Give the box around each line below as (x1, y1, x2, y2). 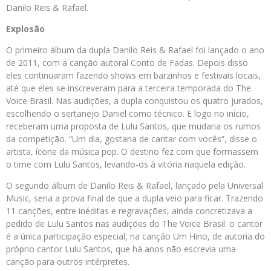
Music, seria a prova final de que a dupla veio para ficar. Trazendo (6, 192, 263, 204)
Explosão (6, 23, 45, 35)
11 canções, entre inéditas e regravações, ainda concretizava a (6, 205, 252, 217)
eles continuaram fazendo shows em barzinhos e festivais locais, (6, 70, 261, 82)
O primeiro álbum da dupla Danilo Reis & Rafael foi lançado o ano (6, 44, 264, 56)
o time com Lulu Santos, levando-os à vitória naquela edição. (6, 158, 246, 171)
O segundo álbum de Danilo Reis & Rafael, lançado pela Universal (6, 180, 263, 192)
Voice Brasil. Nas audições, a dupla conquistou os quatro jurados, (6, 95, 263, 107)
